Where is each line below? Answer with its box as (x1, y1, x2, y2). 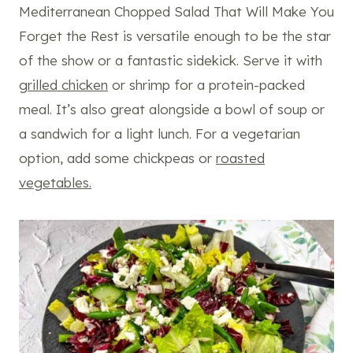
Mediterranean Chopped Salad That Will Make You (19, 2, 334, 20)
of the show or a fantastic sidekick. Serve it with (19, 51, 322, 69)
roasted (216, 149, 265, 166)
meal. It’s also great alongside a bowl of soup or (19, 100, 325, 117)
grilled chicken (19, 76, 108, 93)
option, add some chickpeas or (19, 149, 216, 166)
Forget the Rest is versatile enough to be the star (19, 27, 331, 44)
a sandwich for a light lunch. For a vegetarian (19, 124, 300, 142)
